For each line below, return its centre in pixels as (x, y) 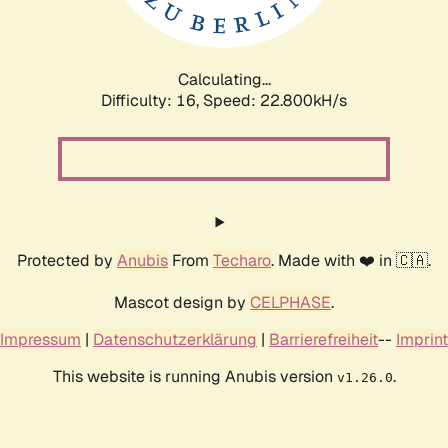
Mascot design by (182, 302)
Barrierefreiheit (323, 339)
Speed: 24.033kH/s (275, 100)
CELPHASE (290, 302)
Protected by (67, 260)
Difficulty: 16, (152, 100)
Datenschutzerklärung (175, 339)
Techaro (242, 260)
